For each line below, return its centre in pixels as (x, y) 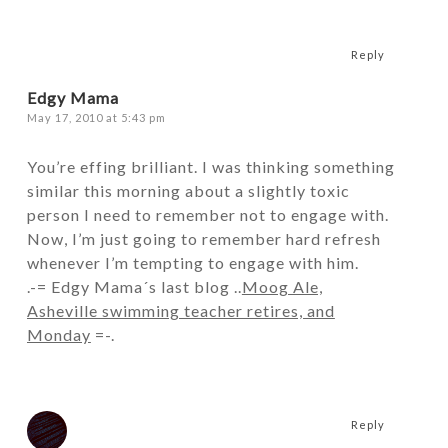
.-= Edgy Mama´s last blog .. (134, 286)
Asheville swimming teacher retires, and (180, 310)
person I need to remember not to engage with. (207, 214)
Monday (58, 334)
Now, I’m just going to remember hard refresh (203, 238)
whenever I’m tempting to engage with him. (192, 262)
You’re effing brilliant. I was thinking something (210, 166)
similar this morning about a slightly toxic (188, 190)
